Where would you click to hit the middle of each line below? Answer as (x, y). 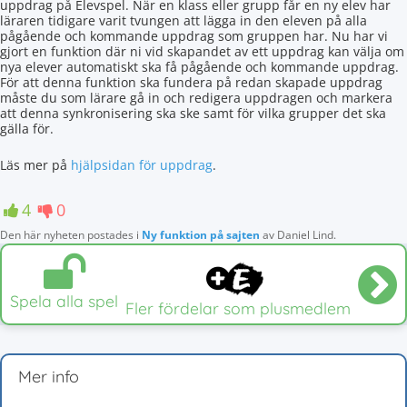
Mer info (49, 377)
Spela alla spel (64, 301)
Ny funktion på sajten (201, 235)
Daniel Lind (305, 235)
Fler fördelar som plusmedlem (238, 308)
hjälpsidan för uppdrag (142, 164)
